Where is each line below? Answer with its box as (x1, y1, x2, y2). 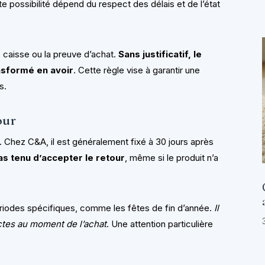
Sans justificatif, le (118, 49, 202, 60)
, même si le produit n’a (125, 152, 219, 164)
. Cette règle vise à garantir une (73, 64, 201, 76)
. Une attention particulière (106, 218, 214, 230)
